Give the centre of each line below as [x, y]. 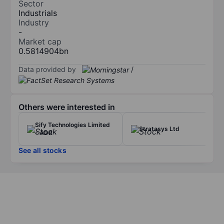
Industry [34, 22]
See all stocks [42, 150]
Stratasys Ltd [159, 129]
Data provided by [47, 69]
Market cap [40, 41]
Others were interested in [67, 107]
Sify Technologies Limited [72, 125]
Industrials [38, 13]
